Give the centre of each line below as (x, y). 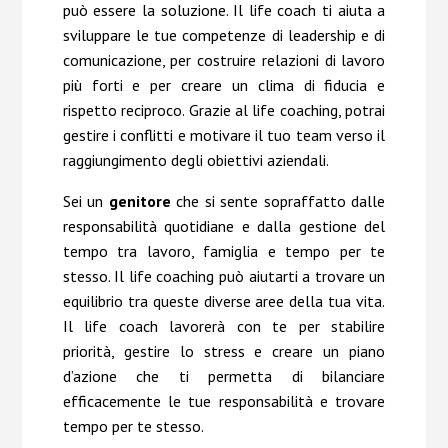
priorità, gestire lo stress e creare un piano (224, 350)
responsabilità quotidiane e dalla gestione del (224, 225)
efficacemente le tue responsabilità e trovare (224, 400)
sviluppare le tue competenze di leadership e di (224, 34)
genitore (137, 200)
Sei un (83, 200)
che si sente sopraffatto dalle (278, 200)
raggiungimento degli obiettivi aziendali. (195, 159)
